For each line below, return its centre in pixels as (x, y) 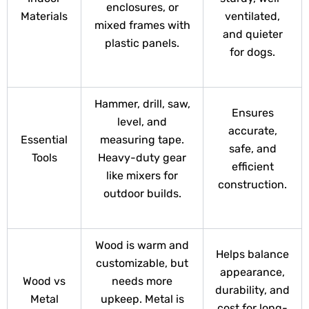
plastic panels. (142, 43)
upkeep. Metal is (142, 299)
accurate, (252, 131)
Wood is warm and (142, 246)
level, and (142, 122)
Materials (44, 17)
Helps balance (252, 255)
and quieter (252, 34)
